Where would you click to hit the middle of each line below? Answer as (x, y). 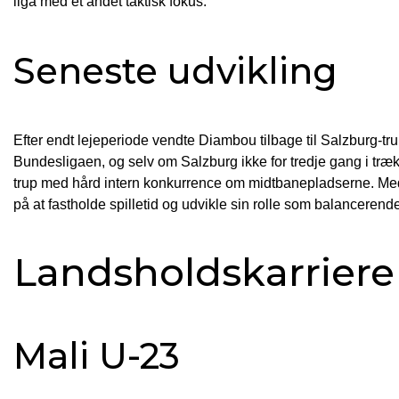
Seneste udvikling (175, 70)
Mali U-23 (97, 355)
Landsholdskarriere (204, 272)
